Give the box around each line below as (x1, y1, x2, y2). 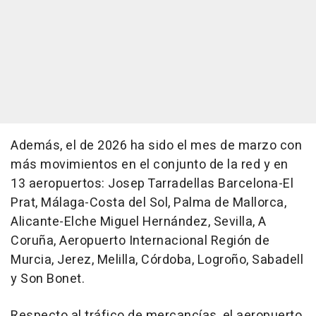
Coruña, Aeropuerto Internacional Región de (11, 231, 269, 251)
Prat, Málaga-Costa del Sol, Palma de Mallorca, (11, 193, 286, 213)
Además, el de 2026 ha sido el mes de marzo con (11, 136, 302, 156)
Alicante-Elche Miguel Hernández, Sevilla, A (11, 212, 267, 232)
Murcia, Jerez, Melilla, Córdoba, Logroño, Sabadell (11, 250, 303, 270)
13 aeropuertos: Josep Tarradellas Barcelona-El (11, 174, 293, 194)
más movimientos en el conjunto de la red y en (11, 155, 288, 175)
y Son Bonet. (11, 269, 85, 289)
